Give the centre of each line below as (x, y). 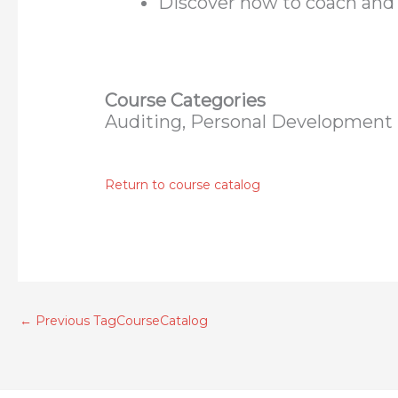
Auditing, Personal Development (249, 122)
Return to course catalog (183, 185)
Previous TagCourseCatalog (120, 321)
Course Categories (186, 101)
